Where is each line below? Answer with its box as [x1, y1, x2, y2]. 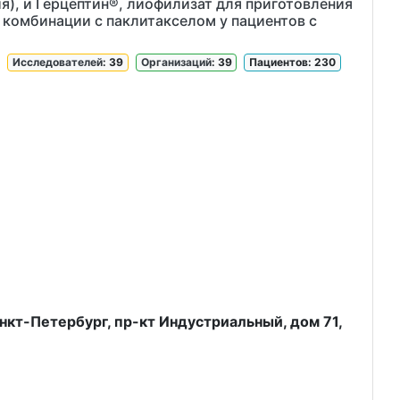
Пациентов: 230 [249, 55, 337, 69]
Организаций [140, 55, 212, 69]
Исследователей [12, 55, 104, 69]
